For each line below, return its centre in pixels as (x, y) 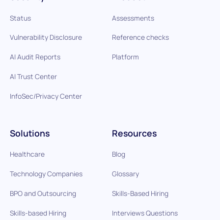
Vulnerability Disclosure (46, 37)
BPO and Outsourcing (43, 193)
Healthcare (27, 154)
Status (20, 18)
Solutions (29, 133)
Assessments (133, 18)
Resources (134, 133)
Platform (125, 57)
